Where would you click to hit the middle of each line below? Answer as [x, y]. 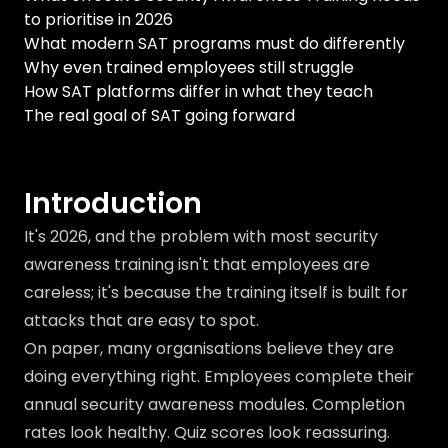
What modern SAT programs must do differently [214, 43]
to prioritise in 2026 [98, 19]
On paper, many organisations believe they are [209, 348]
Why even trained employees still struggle [189, 67]
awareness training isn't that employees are [197, 264]
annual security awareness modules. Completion [214, 404]
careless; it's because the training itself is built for [216, 292]
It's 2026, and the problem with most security [201, 236]
